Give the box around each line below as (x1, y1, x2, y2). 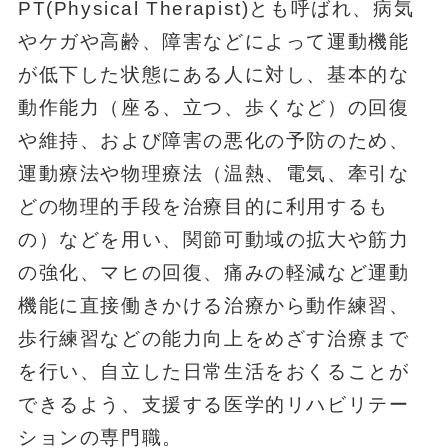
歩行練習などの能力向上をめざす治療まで (17, 327, 410, 349)
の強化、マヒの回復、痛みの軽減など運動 (17, 261, 410, 283)
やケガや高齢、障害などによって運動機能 (17, 30, 410, 52)
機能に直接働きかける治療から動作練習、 (17, 294, 410, 316)
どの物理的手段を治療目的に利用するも (17, 195, 389, 217)
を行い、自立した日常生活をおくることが (17, 360, 410, 382)
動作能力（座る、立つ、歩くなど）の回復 (17, 96, 410, 118)
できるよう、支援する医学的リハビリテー (17, 393, 410, 415)
